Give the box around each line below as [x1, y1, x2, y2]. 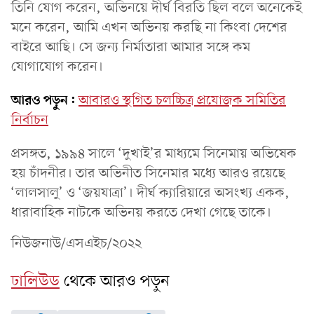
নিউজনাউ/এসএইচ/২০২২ [11, 234, 145, 253]
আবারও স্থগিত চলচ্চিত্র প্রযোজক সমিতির [78, 91, 286, 110]
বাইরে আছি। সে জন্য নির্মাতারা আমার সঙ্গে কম [11, 38, 250, 57]
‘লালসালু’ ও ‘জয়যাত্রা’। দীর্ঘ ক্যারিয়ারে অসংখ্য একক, [11, 184, 289, 203]
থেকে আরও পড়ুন [64, 270, 170, 293]
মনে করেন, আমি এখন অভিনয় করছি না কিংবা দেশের [11, 18, 287, 37]
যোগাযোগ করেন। [11, 57, 103, 76]
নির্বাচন [11, 111, 48, 130]
